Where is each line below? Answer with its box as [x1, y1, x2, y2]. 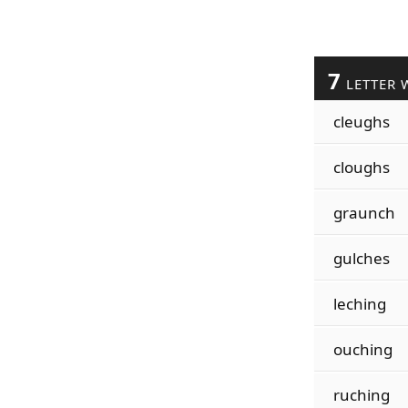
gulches [332, 248, 390, 269]
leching [332, 293, 386, 314]
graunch [332, 202, 395, 223]
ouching [332, 339, 393, 360]
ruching [332, 384, 390, 405]
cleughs [332, 111, 390, 132]
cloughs [332, 157, 390, 178]
